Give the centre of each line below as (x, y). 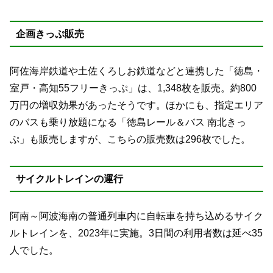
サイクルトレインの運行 (69, 179)
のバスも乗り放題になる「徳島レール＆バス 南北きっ (128, 122)
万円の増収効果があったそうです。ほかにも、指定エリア (136, 105)
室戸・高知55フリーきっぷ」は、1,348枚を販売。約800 (133, 88)
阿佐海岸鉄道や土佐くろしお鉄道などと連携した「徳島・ (136, 71)
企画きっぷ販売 (50, 34)
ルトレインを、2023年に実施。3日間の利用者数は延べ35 (136, 233)
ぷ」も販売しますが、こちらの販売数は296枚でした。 (130, 140)
